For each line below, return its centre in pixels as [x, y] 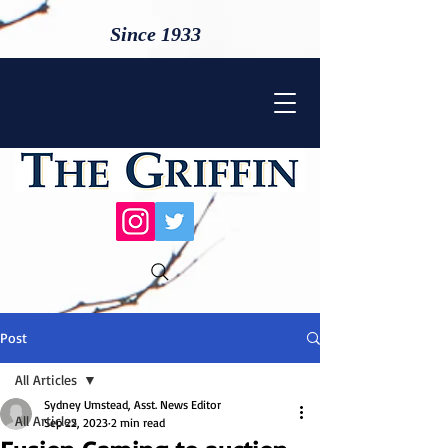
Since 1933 [155, 34]
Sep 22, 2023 [76, 422]
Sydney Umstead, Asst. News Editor [132, 404]
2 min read [138, 422]
